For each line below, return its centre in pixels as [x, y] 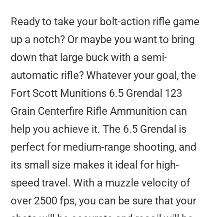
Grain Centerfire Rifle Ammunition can [99, 111]
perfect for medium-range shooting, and [104, 147]
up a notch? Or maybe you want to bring [103, 40]
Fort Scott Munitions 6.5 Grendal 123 [97, 93]
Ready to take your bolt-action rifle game [105, 22]
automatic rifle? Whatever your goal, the [104, 76]
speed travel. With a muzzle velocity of [101, 183]
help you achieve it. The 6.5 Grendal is [99, 129]
